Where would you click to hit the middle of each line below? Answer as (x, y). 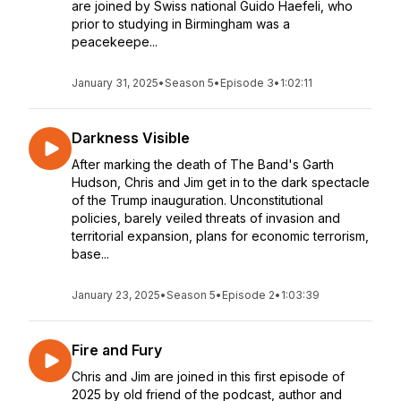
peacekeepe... (115, 42)
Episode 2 (248, 295)
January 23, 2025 (116, 295)
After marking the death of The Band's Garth (203, 164)
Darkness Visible (131, 138)
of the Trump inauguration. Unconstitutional (197, 200)
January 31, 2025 (115, 83)
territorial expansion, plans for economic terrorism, (220, 236)
